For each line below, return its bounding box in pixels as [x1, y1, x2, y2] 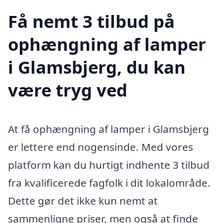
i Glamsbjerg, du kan [8, 55, 186, 79]
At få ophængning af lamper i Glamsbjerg [8, 122, 209, 136]
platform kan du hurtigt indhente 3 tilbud [8, 158, 210, 172]
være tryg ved [8, 78, 127, 102]
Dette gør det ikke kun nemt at [8, 194, 158, 208]
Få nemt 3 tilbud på [8, 9, 175, 33]
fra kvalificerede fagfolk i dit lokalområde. [8, 176, 211, 190]
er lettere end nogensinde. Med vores [8, 140, 193, 154]
